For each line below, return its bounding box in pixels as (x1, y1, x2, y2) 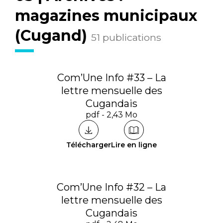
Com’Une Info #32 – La (57, 181, 166, 193)
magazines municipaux (15, 6, 197, 25)
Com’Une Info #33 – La (57, 72, 166, 84)
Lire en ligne (111, 140, 157, 149)
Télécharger (66, 140, 111, 149)
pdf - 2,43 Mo (86, 110, 137, 119)
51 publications (91, 31, 161, 43)
